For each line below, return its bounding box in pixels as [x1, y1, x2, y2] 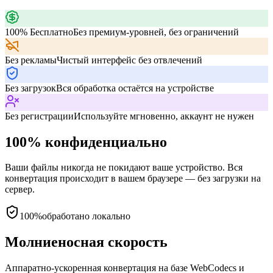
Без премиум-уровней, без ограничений [73, 26, 239, 37]
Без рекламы [5, 54, 57, 65]
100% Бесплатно [5, 26, 73, 37]
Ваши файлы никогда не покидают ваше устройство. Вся [5, 162, 243, 173]
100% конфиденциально [5, 133, 167, 150]
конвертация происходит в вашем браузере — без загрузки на [5, 173, 261, 184]
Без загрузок [5, 82, 56, 93]
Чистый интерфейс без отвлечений [57, 54, 202, 65]
